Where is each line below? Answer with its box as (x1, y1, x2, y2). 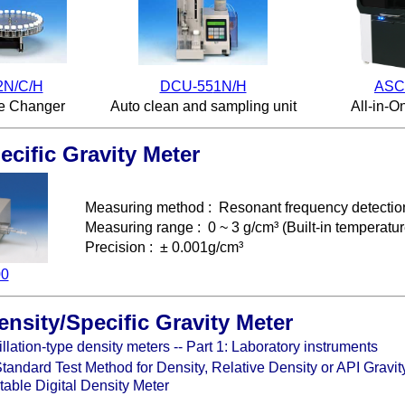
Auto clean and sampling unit (109, 99, 297, 114)
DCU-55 (159, 79, 213, 94)
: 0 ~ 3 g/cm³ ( (193, 220, 287, 235)
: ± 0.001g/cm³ (146, 240, 243, 255)
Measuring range (85, 220, 193, 235)
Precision (85, 240, 146, 255)
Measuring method (85, 200, 204, 215)
